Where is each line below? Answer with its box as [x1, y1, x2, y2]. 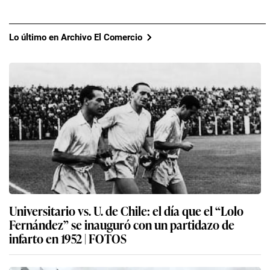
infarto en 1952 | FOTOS [9, 229, 127, 248]
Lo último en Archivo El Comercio [9, 31, 142, 43]
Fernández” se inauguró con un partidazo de [9, 215, 234, 234]
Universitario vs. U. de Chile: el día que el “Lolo [9, 201, 243, 220]
